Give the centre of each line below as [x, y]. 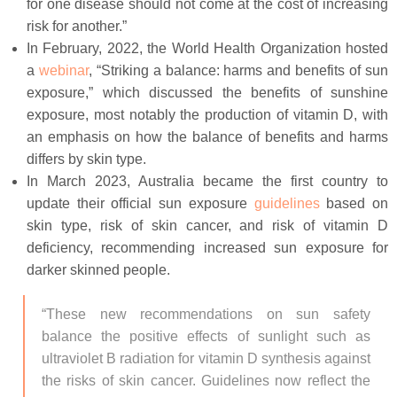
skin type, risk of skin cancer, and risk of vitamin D [207, 226]
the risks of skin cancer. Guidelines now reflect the [206, 381]
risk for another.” [77, 26]
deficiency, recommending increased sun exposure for [207, 248]
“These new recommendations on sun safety [206, 314]
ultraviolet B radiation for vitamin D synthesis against [206, 358]
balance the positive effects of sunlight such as [206, 336]
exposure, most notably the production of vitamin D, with [207, 115]
